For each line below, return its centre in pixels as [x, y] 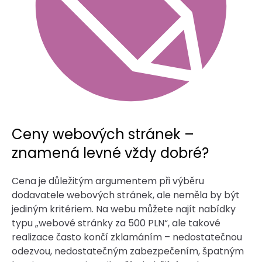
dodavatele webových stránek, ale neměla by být [126, 195]
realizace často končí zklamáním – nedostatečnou [127, 237]
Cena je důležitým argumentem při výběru [108, 181]
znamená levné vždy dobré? [110, 153]
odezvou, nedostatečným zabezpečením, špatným [128, 251]
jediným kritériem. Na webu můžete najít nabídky [124, 209]
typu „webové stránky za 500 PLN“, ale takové [116, 223]
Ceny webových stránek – [103, 134]
